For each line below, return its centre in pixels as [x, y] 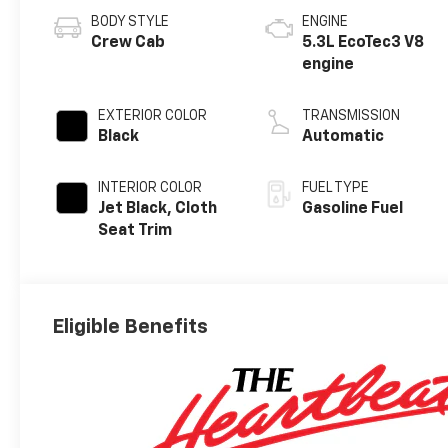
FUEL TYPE [336, 187]
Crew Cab [128, 42]
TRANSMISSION [351, 115]
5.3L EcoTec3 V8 [363, 42]
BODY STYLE [130, 21]
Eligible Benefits [130, 326]
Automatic [343, 136]
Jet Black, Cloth [158, 208]
